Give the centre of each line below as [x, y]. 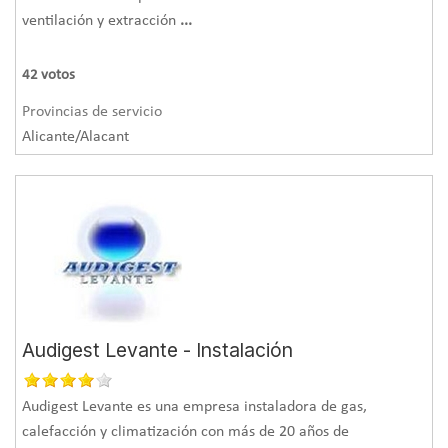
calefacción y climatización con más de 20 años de [186, 431]
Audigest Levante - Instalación [158, 349]
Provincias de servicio [92, 111]
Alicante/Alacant [76, 136]
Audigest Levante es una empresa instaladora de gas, [195, 406]
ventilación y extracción [101, 20]
